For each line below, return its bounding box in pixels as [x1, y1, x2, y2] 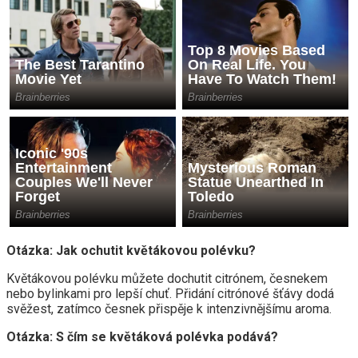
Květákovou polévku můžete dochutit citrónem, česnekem [6, 271, 328, 287]
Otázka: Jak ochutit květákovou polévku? [6, 243, 256, 259]
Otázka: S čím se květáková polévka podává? [6, 329, 278, 345]
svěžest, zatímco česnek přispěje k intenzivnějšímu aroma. [6, 301, 332, 317]
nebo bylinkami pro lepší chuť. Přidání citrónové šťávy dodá [6, 286, 334, 302]
